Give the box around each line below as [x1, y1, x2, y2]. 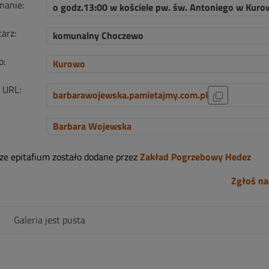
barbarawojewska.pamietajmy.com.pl [52, 88, 208, 102]
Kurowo [52, 56, 85, 71]
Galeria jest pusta [14, 213, 85, 227]
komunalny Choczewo [52, 28, 144, 43]
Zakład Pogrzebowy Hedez [139, 150, 251, 164]
